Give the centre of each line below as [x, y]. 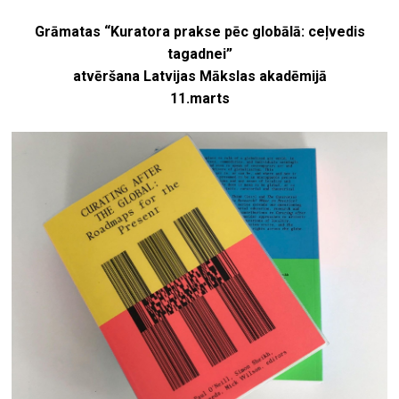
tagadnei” [199, 54]
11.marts [199, 99]
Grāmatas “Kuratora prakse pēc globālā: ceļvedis [199, 32]
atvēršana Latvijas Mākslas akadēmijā [199, 77]
